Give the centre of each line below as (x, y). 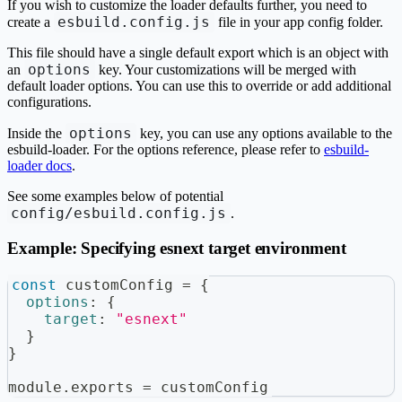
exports (102, 387)
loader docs (39, 166)
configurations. (49, 102)
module (35, 387)
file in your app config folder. (298, 22)
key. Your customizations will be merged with (225, 70)
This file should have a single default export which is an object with (198, 53)
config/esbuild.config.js (119, 214)
